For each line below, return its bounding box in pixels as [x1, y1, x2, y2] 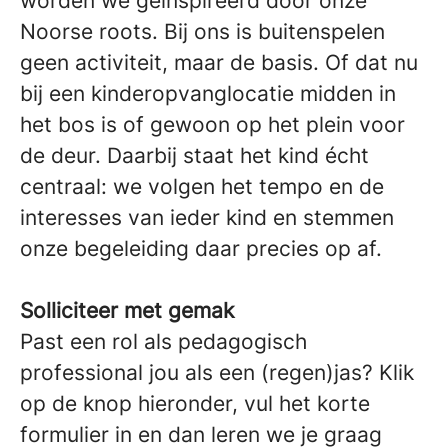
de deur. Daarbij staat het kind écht [20, 142, 369, 168]
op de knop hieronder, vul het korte [20, 390, 370, 416]
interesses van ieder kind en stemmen [20, 204, 394, 230]
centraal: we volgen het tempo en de [20, 173, 384, 199]
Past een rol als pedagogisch [20, 328, 307, 354]
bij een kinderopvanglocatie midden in [20, 80, 396, 106]
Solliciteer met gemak [20, 297, 234, 323]
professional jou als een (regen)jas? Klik [20, 359, 414, 385]
